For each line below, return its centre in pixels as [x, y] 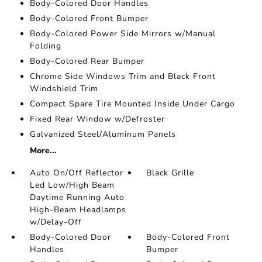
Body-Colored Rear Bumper [87, 61]
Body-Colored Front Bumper [89, 18]
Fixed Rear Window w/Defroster [97, 119]
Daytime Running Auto [77, 197]
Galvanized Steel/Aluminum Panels [103, 134]
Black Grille [170, 173]
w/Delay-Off [56, 222]
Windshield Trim [64, 89]
